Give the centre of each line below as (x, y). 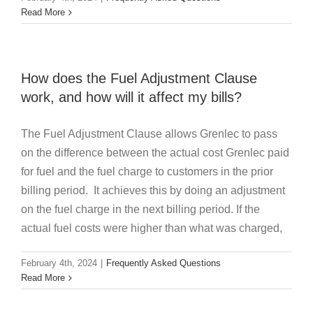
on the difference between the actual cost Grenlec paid (155, 153)
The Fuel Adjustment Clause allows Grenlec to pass (149, 134)
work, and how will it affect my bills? (131, 97)
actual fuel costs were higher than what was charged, (152, 228)
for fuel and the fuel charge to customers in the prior (147, 172)
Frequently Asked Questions (163, 263)
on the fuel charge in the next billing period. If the (140, 210)
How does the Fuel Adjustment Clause (139, 79)
